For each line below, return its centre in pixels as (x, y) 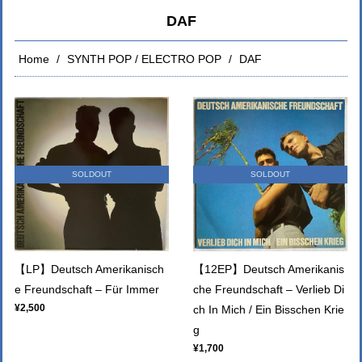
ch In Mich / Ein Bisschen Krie (269, 309)
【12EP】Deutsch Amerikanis (269, 269)
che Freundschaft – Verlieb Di (269, 289)
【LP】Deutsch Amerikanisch (89, 269)
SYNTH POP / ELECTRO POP (144, 59)
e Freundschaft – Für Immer (87, 289)
